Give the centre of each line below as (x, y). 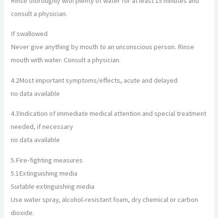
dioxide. (23, 213)
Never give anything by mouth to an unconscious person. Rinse (103, 47)
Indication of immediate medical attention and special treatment (113, 114)
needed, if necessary (42, 127)
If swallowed (29, 34)
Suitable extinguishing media (53, 186)
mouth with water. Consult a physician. (66, 60)
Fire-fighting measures (49, 160)
